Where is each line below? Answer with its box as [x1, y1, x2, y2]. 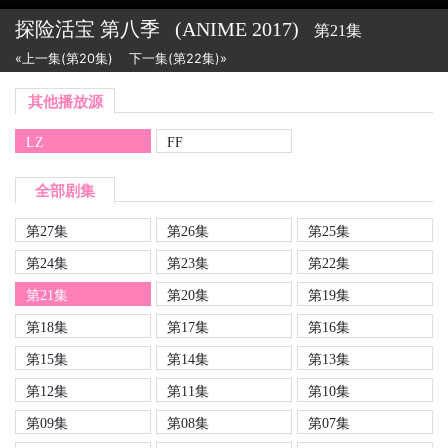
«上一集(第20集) [15, 51, 113, 66]
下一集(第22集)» [129, 51, 227, 66]
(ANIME [175, 18, 247, 40]
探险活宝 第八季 [15, 18, 165, 40]
